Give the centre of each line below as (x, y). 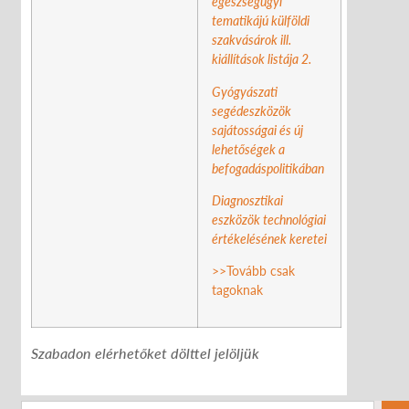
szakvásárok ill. (252, 40)
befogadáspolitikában (269, 168)
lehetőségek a (248, 149)
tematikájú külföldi (261, 21)
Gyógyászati (245, 91)
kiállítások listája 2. (263, 59)
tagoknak (237, 290)
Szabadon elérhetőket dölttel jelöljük (145, 352)
